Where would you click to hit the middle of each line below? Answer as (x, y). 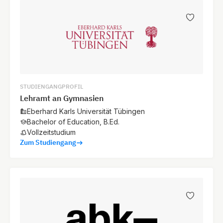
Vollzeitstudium (51, 132)
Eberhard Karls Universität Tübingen (86, 111)
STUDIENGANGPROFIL (52, 87)
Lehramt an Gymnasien (62, 98)
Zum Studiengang (48, 143)
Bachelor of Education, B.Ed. (73, 122)
